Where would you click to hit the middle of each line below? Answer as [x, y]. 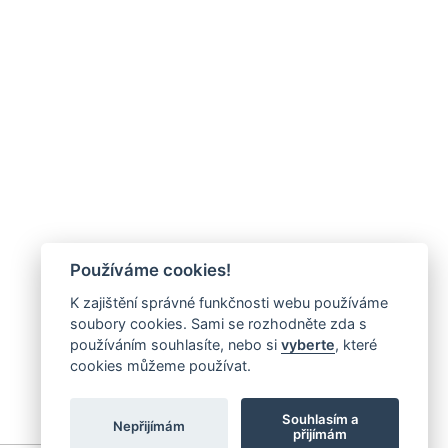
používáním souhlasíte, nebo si [175, 344]
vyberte [307, 344]
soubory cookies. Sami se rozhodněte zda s [218, 323]
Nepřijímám [148, 426]
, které [355, 344]
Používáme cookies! [150, 270]
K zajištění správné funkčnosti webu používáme [228, 302]
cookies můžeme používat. [160, 365]
